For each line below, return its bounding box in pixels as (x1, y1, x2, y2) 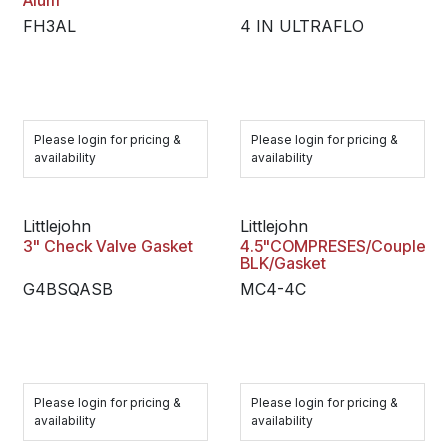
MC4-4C (239, 279, 306, 299)
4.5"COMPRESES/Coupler (239, 236, 432, 256)
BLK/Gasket (239, 253, 326, 273)
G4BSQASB (23, 279, 113, 299)
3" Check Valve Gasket (23, 236, 193, 256)
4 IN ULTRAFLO (239, 16, 364, 36)
